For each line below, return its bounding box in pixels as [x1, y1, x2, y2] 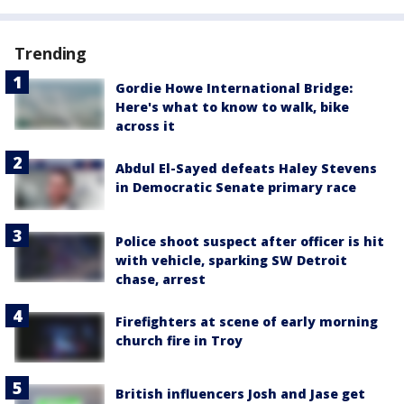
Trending [14, 42, 87, 65]
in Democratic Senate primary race [115, 179, 356, 197]
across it [115, 117, 175, 135]
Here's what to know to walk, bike [115, 98, 349, 116]
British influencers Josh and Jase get [115, 384, 365, 402]
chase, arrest [115, 270, 206, 288]
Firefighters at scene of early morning [115, 312, 378, 330]
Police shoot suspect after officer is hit [115, 232, 384, 250]
